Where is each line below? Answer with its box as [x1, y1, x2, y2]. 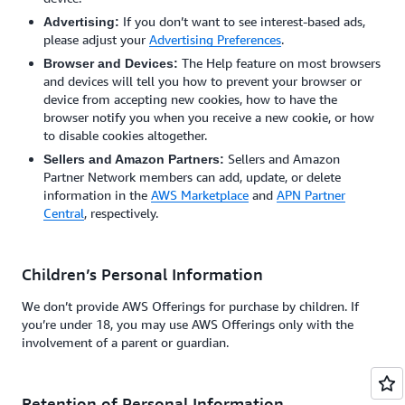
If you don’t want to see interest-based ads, [119, 14, 365, 29]
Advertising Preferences [149, 32, 281, 47]
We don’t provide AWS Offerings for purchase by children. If [22, 298, 359, 314]
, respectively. [84, 205, 158, 221]
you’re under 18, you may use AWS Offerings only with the [22, 316, 353, 332]
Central [43, 205, 84, 221]
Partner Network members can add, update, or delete [43, 169, 341, 184]
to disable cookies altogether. [43, 127, 207, 143]
